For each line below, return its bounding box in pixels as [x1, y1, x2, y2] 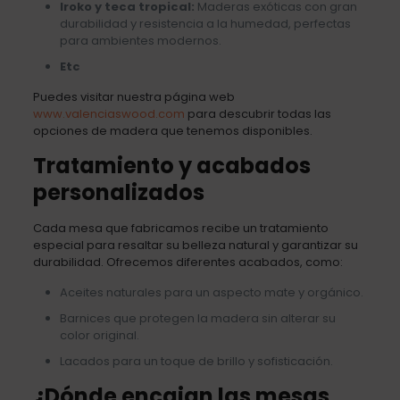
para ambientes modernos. [59, 31, 221, 49]
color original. [59, 326, 139, 344]
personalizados [32, 177, 204, 207]
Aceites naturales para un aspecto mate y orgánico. [59, 283, 363, 301]
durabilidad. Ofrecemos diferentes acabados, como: [32, 253, 343, 271]
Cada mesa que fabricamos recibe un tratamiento [32, 219, 329, 237]
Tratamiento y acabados [32, 150, 311, 180]
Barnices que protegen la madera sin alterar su [59, 309, 336, 327]
